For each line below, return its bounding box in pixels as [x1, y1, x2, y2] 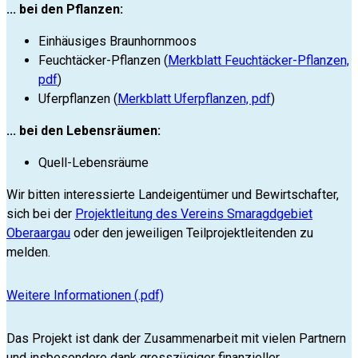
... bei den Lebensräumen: [6, 123, 161, 139]
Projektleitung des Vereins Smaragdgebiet [75, 206, 312, 222]
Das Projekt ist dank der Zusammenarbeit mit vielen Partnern [6, 331, 346, 347]
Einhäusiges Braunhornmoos [38, 34, 197, 50]
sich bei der [6, 206, 75, 222]
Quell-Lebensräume [38, 155, 149, 171]
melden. [6, 245, 50, 261]
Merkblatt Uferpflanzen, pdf [117, 91, 271, 107]
